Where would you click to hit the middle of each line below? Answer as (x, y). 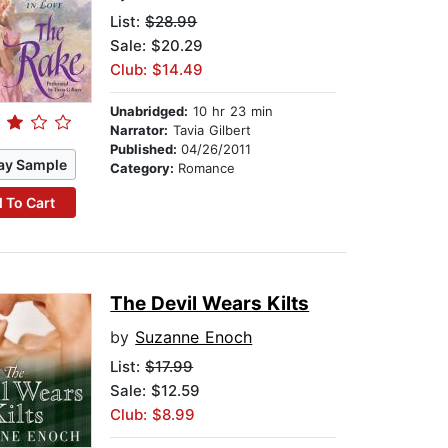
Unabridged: (149, 111)
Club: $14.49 (157, 70)
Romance (207, 168)
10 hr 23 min (231, 111)
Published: (146, 149)
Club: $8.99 (153, 415)
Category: (144, 168)
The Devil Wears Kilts (210, 304)
